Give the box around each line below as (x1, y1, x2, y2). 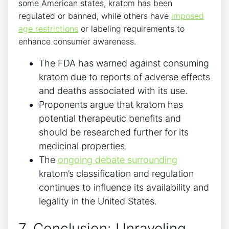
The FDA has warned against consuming (39, 57, 209, 68)
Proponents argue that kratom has (39, 99, 183, 110)
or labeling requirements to (78, 23, 185, 34)
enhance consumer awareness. (18, 36, 136, 47)
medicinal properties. (39, 140, 127, 151)
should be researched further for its (39, 126, 189, 138)
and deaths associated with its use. (39, 85, 188, 96)
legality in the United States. (39, 195, 157, 207)
